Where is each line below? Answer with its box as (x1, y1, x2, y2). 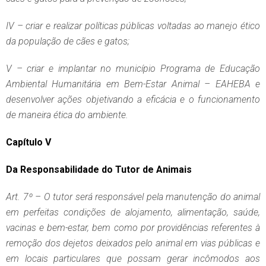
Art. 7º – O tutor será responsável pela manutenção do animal (6, 191, 260, 203)
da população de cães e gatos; (6, 36, 129, 47)
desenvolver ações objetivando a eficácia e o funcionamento (6, 94, 260, 106)
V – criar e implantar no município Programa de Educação (6, 63, 260, 75)
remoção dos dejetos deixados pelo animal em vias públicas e (6, 237, 260, 249)
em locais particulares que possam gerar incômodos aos (6, 253, 260, 265)
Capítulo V (6, 137, 51, 148)
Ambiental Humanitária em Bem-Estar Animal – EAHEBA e (6, 78, 260, 90)
